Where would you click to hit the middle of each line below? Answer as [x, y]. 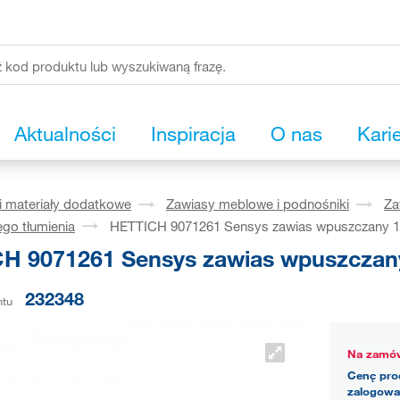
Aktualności [65, 134]
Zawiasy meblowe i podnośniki [258, 204]
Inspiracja [193, 134]
